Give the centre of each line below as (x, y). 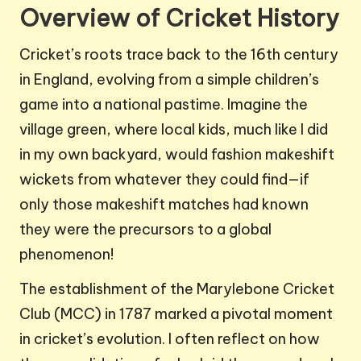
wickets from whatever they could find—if (164, 180)
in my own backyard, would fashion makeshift (177, 155)
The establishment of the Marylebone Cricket (177, 289)
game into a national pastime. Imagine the (164, 105)
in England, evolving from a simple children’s (169, 80)
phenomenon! (66, 255)
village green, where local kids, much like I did (174, 130)
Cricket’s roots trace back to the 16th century (179, 55)
